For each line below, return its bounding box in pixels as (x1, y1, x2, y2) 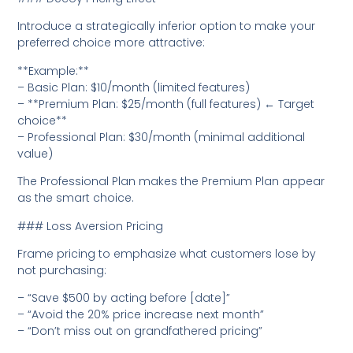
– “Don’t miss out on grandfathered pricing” (17, 323, 263, 340)
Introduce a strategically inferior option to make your (17, 18, 316, 35)
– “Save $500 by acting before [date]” (17, 290, 231, 307)
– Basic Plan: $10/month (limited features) (17, 79, 251, 95)
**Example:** (17, 62, 90, 79)
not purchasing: (17, 262, 107, 278)
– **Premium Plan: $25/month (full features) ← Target (17, 95, 315, 112)
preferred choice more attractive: (17, 35, 206, 51)
